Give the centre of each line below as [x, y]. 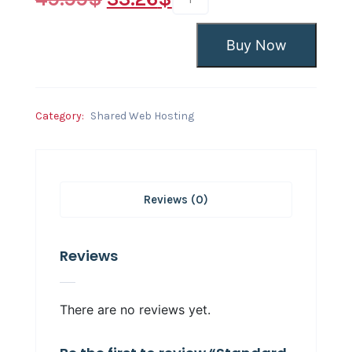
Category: [60, 115]
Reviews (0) [176, 199]
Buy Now [257, 45]
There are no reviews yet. [135, 310]
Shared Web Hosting [142, 115]
